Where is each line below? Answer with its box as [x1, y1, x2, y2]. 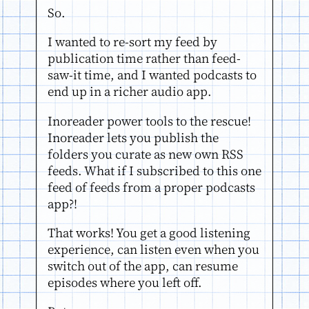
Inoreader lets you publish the [48, 128, 219, 146]
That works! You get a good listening [48, 223, 250, 241]
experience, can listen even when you [48, 240, 259, 258]
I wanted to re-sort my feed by [48, 33, 217, 51]
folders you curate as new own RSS [48, 145, 243, 163]
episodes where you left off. [48, 273, 202, 291]
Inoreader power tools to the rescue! [48, 112, 251, 130]
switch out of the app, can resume [48, 257, 238, 275]
